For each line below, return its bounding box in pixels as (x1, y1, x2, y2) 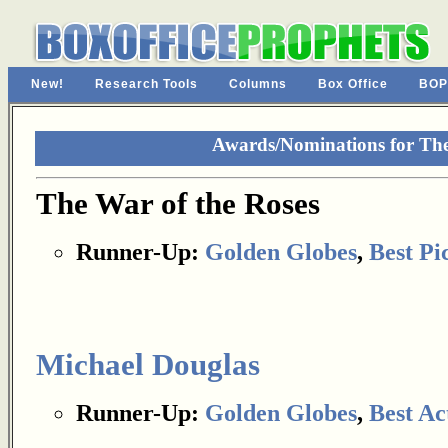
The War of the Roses (36, 187, 320, 221)
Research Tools (95, 77, 198, 91)
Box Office (318, 77, 388, 91)
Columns (229, 77, 287, 91)
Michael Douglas (36, 348, 260, 382)
